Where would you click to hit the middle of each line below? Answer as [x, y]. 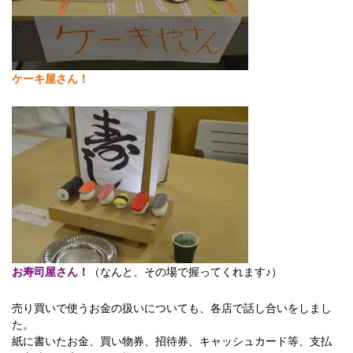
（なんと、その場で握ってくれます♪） [186, 271]
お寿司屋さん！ [50, 271]
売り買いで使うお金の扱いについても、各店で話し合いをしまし [172, 308]
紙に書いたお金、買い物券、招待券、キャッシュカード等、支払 [172, 341]
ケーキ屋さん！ [50, 78]
